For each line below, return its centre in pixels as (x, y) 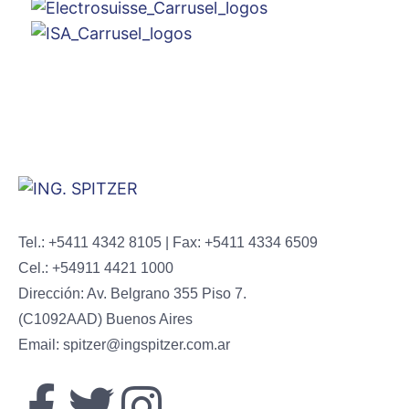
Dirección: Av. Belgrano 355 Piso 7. (132, 294)
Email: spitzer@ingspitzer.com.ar (124, 345)
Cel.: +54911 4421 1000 (96, 268)
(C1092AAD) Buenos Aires (105, 320)
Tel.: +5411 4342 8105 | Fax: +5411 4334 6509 (168, 243)
